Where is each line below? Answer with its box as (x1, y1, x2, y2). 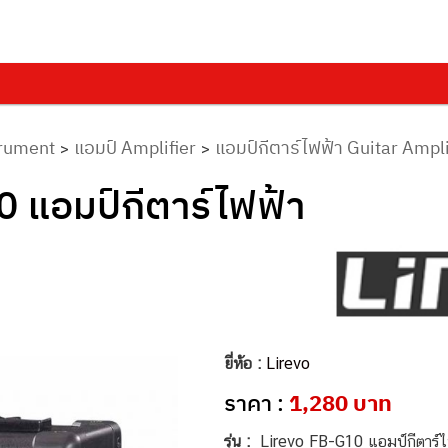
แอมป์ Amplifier (74, 136, 196, 159)
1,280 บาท (289, 388, 392, 417)
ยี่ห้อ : (224, 354, 266, 373)
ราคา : (224, 388, 289, 417)
